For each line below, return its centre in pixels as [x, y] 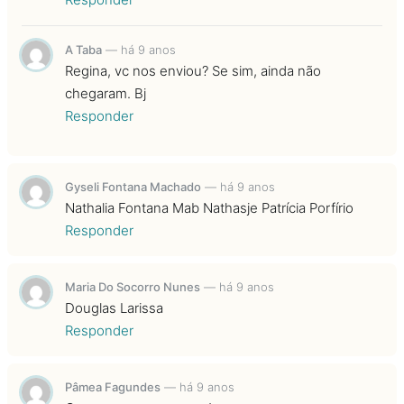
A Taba [83, 49]
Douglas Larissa [114, 308]
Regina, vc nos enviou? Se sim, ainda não [193, 70]
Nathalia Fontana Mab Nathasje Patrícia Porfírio [209, 207]
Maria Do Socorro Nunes [133, 286]
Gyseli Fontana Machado [133, 186]
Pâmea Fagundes [113, 386]
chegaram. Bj [106, 93]
